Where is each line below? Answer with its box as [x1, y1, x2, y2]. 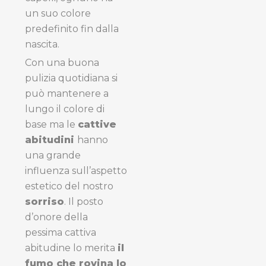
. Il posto [64, 195, 103, 207]
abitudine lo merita [25, 242, 118, 254]
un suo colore [25, 7, 91, 19]
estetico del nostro [25, 180, 113, 192]
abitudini [25, 134, 77, 145]
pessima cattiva [25, 226, 96, 238]
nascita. [25, 38, 59, 50]
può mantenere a [25, 87, 109, 99]
